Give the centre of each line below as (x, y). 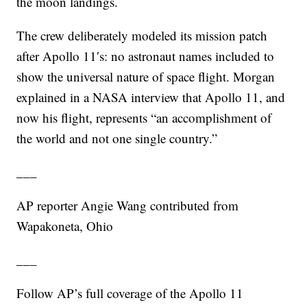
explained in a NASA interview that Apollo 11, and (151, 97)
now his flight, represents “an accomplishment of (144, 118)
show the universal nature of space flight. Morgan (146, 77)
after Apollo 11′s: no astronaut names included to (146, 56)
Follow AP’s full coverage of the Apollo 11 (130, 293)
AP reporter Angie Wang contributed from (128, 206)
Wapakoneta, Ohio (65, 226)
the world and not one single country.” (117, 138)
